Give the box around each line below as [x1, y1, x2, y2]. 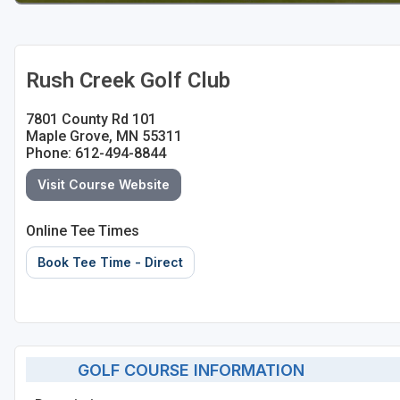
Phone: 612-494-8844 [26, 145, 166, 162]
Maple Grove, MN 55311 [26, 128, 182, 146]
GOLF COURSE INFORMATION [63, 360, 304, 379]
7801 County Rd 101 [26, 111, 156, 129]
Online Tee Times [26, 222, 139, 240]
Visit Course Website [37, 177, 170, 193]
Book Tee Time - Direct [37, 254, 183, 271]
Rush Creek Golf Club [26, 68, 230, 94]
